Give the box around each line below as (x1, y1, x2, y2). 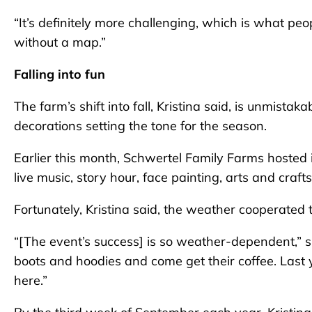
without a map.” (14, 34, 106, 51)
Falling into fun (14, 66, 105, 83)
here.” (14, 272, 47, 289)
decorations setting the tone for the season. (14, 118, 267, 134)
